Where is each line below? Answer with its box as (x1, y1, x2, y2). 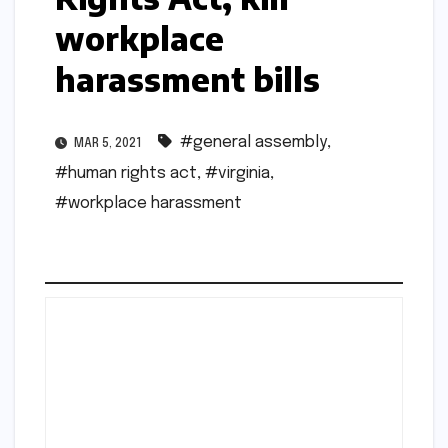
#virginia (205, 164, 270, 182)
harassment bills (55, 59, 320, 99)
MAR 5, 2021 (71, 137, 144, 150)
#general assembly (180, 133, 327, 151)
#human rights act (55, 164, 197, 182)
